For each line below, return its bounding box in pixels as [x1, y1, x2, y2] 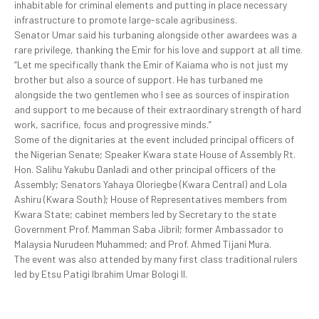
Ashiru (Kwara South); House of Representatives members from [14, 193, 287, 206]
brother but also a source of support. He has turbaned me [14, 73, 263, 86]
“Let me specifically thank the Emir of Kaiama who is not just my [14, 58, 288, 71]
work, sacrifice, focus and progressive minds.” [14, 118, 214, 131]
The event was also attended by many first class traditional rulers [14, 253, 298, 266]
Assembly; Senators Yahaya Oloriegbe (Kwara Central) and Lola [14, 178, 287, 191]
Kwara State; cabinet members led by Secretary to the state [14, 208, 276, 221]
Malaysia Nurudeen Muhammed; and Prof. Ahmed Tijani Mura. [14, 238, 271, 251]
